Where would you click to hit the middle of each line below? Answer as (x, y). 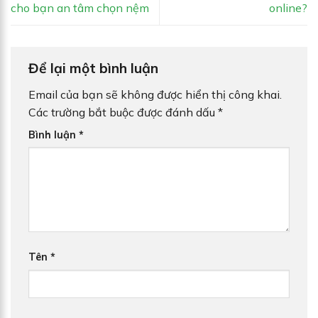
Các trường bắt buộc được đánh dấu (123, 112)
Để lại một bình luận (95, 68)
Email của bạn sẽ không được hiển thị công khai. (155, 94)
